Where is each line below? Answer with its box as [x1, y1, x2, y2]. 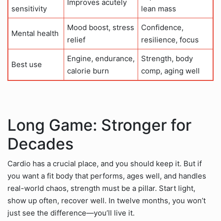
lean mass [141, 4, 176, 13]
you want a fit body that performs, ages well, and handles [7, 171, 206, 181]
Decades [7, 134, 74, 153]
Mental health [11, 29, 59, 38]
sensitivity [11, 4, 47, 13]
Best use [11, 60, 42, 69]
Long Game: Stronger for [7, 115, 191, 135]
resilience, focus [141, 35, 199, 44]
